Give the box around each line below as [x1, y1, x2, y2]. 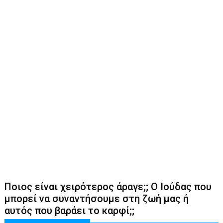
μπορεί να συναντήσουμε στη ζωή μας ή [4, 192, 189, 205]
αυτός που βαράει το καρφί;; [4, 204, 135, 217]
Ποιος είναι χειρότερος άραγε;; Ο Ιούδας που [4, 180, 212, 193]
